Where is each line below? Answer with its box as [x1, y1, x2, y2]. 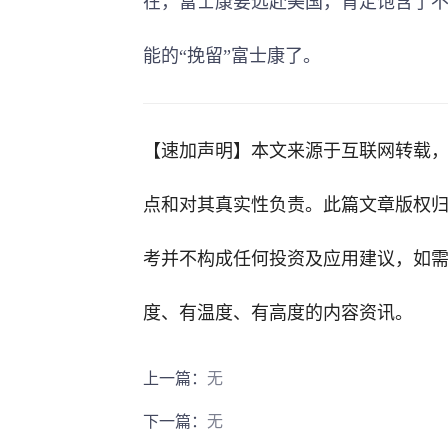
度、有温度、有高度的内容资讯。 [143, 303, 413, 323]
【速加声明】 [143, 141, 251, 161]
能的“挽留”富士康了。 [143, 46, 321, 66]
